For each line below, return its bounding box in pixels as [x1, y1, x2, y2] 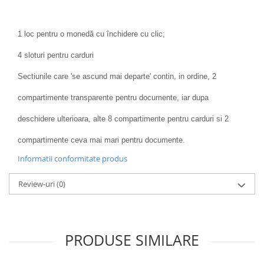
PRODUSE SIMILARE [65, 230, 199, 250]
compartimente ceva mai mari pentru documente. [18, 136, 185, 144]
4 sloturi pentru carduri [18, 51, 94, 60]
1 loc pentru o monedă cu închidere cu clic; [18, 29, 165, 38]
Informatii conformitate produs [18, 153, 127, 164]
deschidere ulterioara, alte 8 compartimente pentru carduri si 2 [18, 114, 229, 123]
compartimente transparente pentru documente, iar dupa [18, 93, 209, 102]
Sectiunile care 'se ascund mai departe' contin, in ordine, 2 [18, 72, 216, 81]
